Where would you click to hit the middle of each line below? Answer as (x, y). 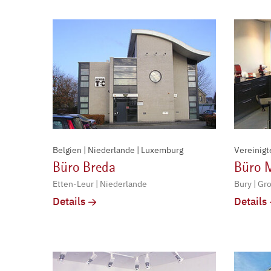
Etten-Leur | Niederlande (100, 184)
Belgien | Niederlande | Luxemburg (118, 150)
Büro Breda (84, 167)
